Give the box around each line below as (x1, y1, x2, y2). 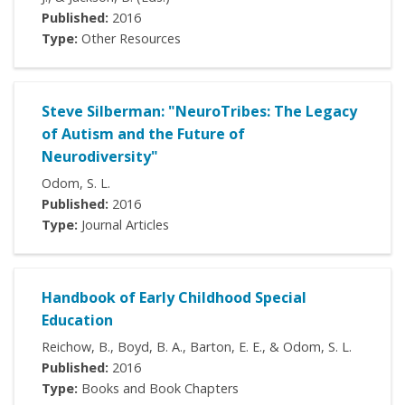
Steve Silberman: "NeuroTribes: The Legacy (42, 101, 357, 122)
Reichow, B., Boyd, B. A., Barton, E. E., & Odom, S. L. (42, 338, 352, 356)
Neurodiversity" (42, 146, 158, 167)
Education (42, 310, 113, 331)
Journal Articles (78, 216, 169, 234)
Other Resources (78, 30, 181, 48)
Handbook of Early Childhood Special (42, 287, 306, 308)
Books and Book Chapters (78, 380, 239, 398)
